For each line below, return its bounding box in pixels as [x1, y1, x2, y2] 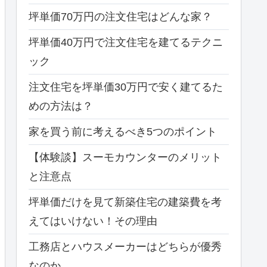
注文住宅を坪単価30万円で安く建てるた [29, 80, 223, 93]
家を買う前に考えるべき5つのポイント [29, 125, 217, 138]
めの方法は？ [29, 100, 93, 112]
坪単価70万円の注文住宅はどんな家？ [29, 10, 212, 23]
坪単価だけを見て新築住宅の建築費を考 [29, 195, 222, 208]
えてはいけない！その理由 [29, 215, 157, 227]
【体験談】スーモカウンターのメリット [29, 151, 222, 163]
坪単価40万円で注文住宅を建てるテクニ [29, 36, 223, 48]
